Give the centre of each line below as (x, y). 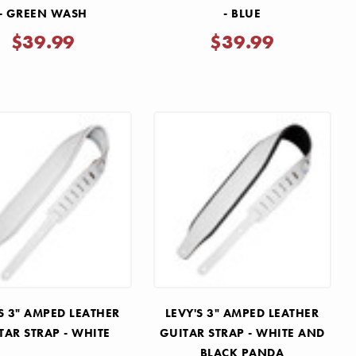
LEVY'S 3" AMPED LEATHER (242, 313)
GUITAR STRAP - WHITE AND (242, 333)
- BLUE (242, 13)
